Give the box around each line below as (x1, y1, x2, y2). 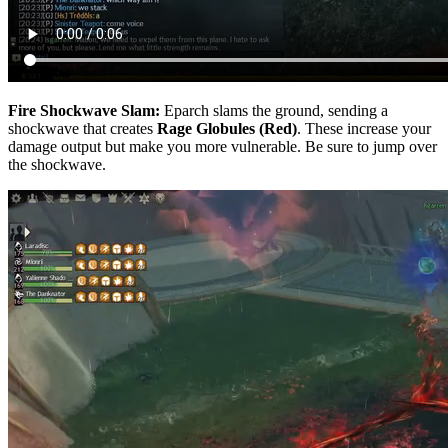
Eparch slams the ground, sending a (164, 102, 388, 120)
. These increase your (297, 120, 431, 138)
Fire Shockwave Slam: (8, 102, 164, 120)
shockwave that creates (8, 120, 157, 138)
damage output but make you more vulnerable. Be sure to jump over (8, 138, 437, 156)
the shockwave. (8, 156, 106, 174)
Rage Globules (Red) (157, 120, 297, 138)
